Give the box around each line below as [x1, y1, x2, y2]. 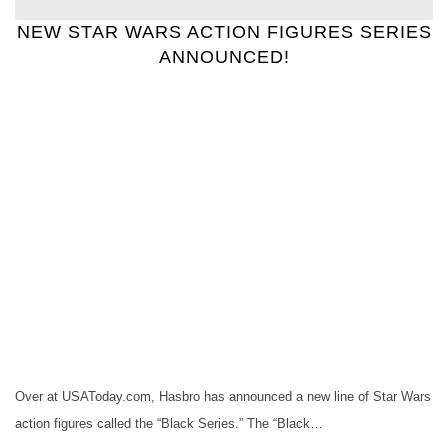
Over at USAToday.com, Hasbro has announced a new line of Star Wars [15, 389, 431, 405]
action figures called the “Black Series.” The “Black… [15, 416, 323, 432]
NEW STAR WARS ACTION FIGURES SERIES [16, 22, 432, 43]
